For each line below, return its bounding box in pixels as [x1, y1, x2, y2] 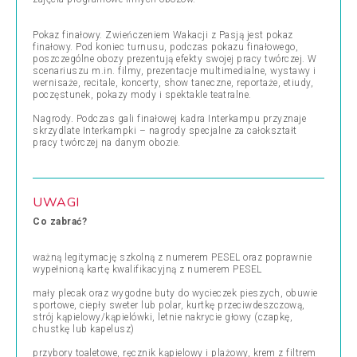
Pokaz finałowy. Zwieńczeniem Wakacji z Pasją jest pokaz [33, 29, 293, 41]
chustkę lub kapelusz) [33, 324, 135, 335]
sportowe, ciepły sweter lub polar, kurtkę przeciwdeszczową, [33, 300, 305, 311]
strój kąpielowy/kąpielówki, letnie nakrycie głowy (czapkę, [33, 312, 292, 323]
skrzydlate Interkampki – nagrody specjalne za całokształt [33, 125, 297, 136]
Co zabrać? [33, 216, 87, 227]
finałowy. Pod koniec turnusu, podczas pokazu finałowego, [33, 41, 298, 53]
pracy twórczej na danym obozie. [33, 137, 181, 148]
